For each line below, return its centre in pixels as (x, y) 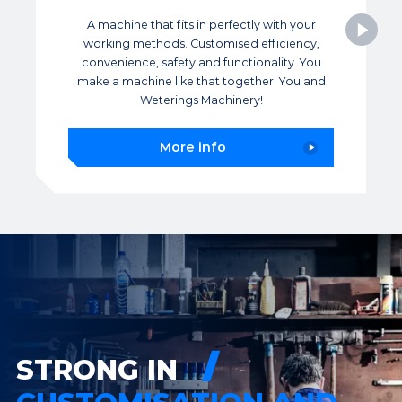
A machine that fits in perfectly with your (201, 24)
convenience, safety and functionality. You (201, 62)
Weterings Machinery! (201, 100)
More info (193, 148)
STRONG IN (101, 369)
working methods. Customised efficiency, (201, 43)
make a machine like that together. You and (201, 81)
